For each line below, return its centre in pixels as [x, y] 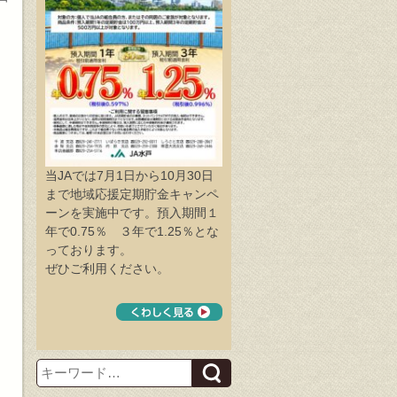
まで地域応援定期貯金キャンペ [132, 194]
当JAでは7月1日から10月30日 [129, 175]
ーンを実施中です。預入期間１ [132, 212]
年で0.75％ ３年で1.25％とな [132, 231]
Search [55, 364]
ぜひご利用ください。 [107, 268]
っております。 [89, 249]
